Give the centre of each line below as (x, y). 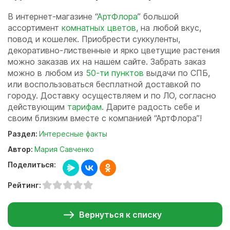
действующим (37, 107)
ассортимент (35, 27)
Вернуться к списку (120, 214)
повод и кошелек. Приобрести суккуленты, (94, 39)
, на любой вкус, (169, 27)
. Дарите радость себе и (151, 107)
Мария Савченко (64, 149)
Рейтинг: (25, 185)
